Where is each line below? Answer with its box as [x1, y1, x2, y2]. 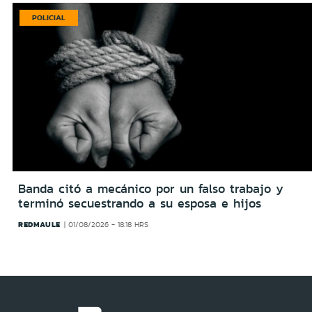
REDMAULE [18, 219, 61, 231]
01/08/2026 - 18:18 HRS [68, 219, 149, 231]
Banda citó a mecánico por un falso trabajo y [18, 180, 283, 198]
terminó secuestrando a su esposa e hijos [18, 194, 261, 213]
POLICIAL [32, 11, 65, 23]
